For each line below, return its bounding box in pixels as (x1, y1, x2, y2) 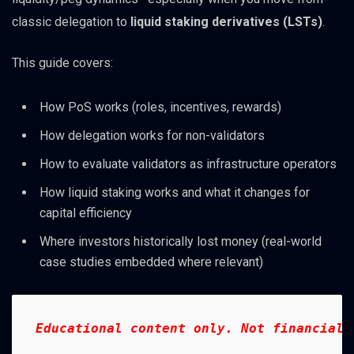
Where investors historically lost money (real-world (40, 233, 322, 249)
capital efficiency (40, 205, 132, 220)
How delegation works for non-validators (40, 127, 265, 143)
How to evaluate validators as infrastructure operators (40, 156, 337, 171)
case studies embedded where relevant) (40, 254, 263, 269)
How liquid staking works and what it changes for (40, 184, 310, 200)
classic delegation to (12, 14, 130, 30)
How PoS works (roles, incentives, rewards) (40, 99, 281, 115)
